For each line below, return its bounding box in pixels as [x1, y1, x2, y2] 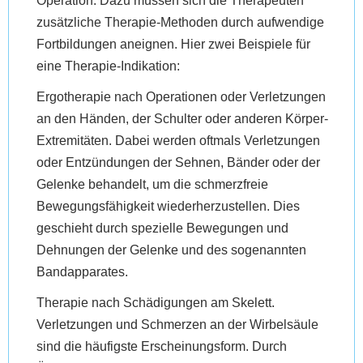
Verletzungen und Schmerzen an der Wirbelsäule [36, 318, 319, 331]
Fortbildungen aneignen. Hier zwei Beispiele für [36, 37, 311, 51]
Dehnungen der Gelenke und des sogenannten [36, 243, 307, 257]
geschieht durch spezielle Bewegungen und [36, 221, 289, 235]
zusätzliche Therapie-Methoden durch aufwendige [36, 15, 325, 29]
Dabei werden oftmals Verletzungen [112, 134, 321, 147]
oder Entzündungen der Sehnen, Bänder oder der [36, 156, 321, 169]
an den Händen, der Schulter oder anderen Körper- [36, 112, 329, 126]
